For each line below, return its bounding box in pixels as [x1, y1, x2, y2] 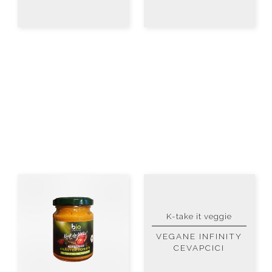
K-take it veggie [166, 211, 232, 221]
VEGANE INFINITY [156, 231, 242, 242]
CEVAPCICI [174, 243, 225, 253]
